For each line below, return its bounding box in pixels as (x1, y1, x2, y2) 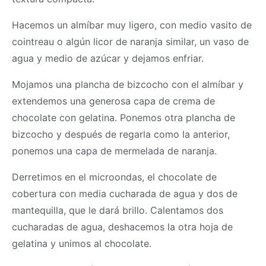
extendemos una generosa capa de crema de (12, 94, 215, 107)
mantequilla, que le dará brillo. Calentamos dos (12, 204, 223, 216)
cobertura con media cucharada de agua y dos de (12, 187, 237, 199)
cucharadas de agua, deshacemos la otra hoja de (12, 220, 233, 233)
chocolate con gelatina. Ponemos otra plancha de (12, 111, 235, 123)
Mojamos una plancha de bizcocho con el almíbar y (12, 78, 243, 90)
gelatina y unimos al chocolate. (12, 237, 151, 249)
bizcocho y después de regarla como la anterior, (12, 128, 230, 140)
